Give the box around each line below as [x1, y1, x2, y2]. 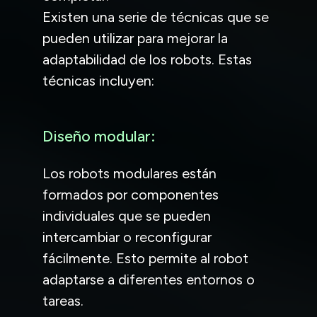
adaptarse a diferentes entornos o [42, 270, 255, 288]
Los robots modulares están [42, 164, 217, 182]
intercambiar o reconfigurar [42, 228, 212, 246]
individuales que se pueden [42, 207, 211, 224]
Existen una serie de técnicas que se [42, 8, 269, 25]
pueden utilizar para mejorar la [42, 29, 228, 47]
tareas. [42, 292, 83, 309]
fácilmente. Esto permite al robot [42, 249, 248, 267]
